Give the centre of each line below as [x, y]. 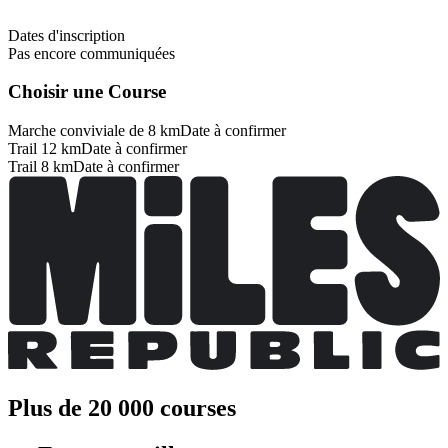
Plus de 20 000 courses [122, 407]
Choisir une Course [87, 92]
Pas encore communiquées [91, 53]
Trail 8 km [40, 167]
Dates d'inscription [66, 35]
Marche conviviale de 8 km [94, 131]
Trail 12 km [44, 149]
